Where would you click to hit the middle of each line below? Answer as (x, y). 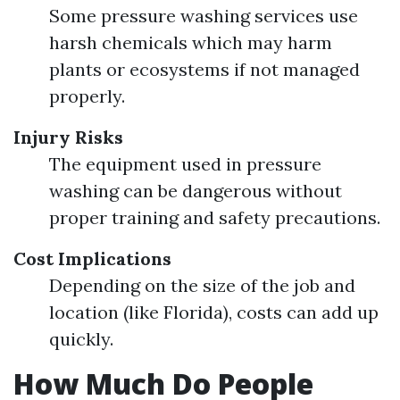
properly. (87, 96)
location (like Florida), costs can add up (214, 312)
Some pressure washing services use (204, 16)
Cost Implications (92, 258)
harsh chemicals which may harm (191, 42)
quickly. (81, 339)
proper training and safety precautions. (215, 217)
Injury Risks (68, 137)
